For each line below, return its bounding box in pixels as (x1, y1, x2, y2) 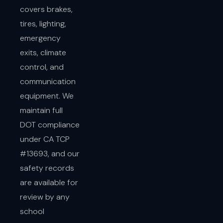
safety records (20, 162, 74, 173)
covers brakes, (20, 3, 73, 14)
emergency (20, 32, 61, 43)
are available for (20, 177, 78, 188)
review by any (20, 191, 70, 202)
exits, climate (20, 47, 66, 58)
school (20, 206, 44, 217)
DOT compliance (20, 119, 80, 130)
